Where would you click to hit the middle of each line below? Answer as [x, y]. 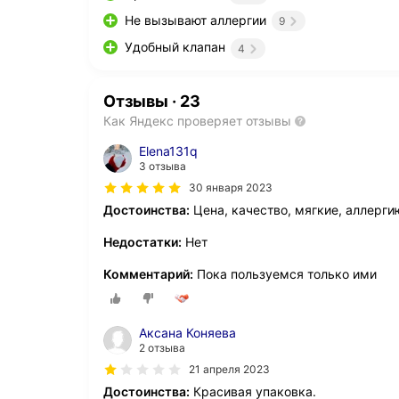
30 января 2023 [231, 187]
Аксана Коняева [187, 332]
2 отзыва [162, 347]
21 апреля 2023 [229, 369]
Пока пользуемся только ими [285, 273]
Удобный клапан [175, 47]
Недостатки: [142, 241]
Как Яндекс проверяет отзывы [197, 120]
